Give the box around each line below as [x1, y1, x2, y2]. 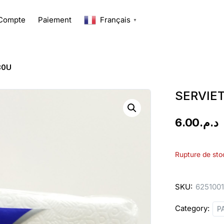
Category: [175, 203, 210, 213]
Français [100, 15, 130, 24]
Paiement [38, 15, 71, 24]
